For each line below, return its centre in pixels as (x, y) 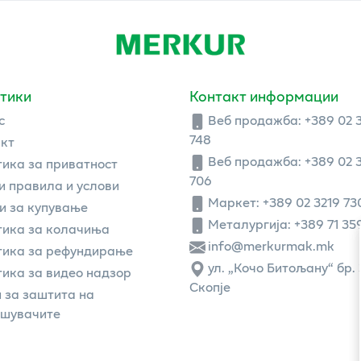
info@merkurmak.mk (271, 246)
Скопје (210, 287)
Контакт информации (263, 95)
